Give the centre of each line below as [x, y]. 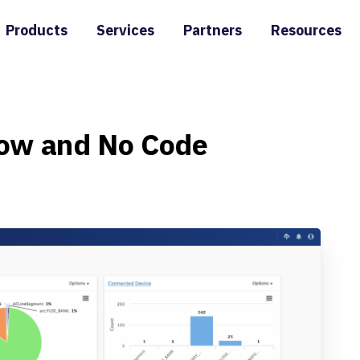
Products [36, 30]
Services [125, 30]
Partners [212, 30]
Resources [306, 30]
